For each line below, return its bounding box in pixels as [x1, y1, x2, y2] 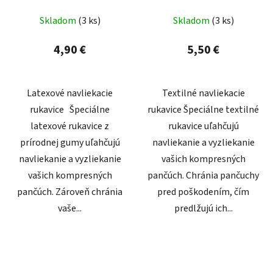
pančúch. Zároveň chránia [17, 185, 122, 199]
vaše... [58, 202, 82, 216]
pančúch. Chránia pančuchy [147, 169, 259, 183]
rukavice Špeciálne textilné [147, 103, 259, 117]
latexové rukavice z [30, 119, 109, 133]
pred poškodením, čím [157, 185, 249, 199]
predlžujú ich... [174, 202, 233, 216]
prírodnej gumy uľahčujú [19, 136, 120, 150]
